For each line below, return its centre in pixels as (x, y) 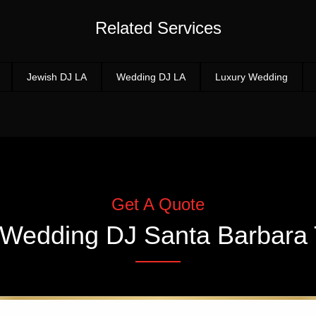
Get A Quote (158, 204)
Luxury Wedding (251, 77)
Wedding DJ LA (151, 77)
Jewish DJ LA (56, 77)
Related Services (158, 28)
